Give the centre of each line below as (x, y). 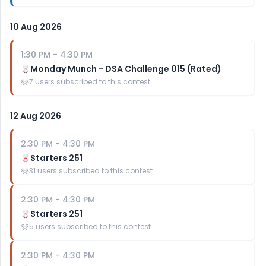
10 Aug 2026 (36, 27)
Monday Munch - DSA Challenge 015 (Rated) (126, 69)
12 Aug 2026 (36, 116)
